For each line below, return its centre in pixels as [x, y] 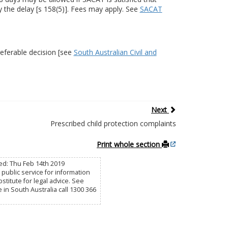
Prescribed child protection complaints [113, 123]
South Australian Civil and [115, 52]
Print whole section [129, 144]
